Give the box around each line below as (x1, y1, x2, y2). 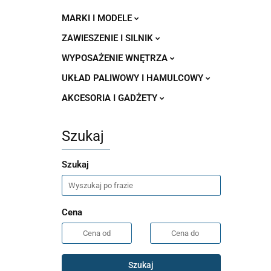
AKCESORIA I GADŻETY (62, 93, 160, 103)
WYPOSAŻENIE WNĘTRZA (62, 53, 170, 64)
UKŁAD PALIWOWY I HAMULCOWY (62, 73, 206, 83)
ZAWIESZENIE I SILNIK (62, 33, 155, 44)
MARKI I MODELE (62, 13, 134, 24)
